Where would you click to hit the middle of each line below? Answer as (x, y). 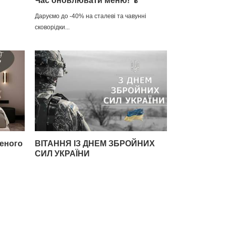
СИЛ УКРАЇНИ (62, 154)
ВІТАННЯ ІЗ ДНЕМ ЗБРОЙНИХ (95, 144)
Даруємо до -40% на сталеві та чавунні (90, 16)
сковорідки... (52, 27)
